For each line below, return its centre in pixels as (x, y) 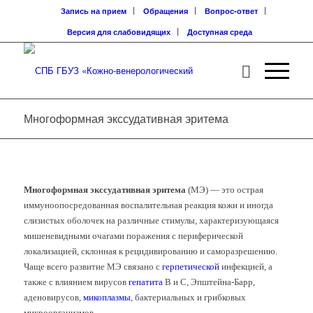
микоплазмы (107, 298)
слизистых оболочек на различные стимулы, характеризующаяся (151, 221)
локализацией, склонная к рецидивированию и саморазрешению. (150, 252)
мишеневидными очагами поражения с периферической (133, 236)
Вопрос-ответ (232, 11)
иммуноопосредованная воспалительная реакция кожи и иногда (148, 205)
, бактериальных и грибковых (188, 298)
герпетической (190, 267)
